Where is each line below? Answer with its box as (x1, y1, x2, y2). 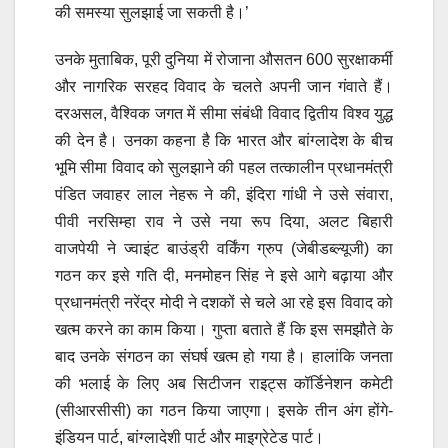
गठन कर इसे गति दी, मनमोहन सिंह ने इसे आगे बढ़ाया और (55, 267, 393, 285)
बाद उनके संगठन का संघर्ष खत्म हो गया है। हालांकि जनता (55, 348, 393, 366)
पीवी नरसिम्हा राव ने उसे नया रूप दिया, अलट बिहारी (55, 213, 393, 231)
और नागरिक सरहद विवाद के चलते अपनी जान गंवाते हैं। (55, 78, 393, 96)
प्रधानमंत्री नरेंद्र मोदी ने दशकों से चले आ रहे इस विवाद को (55, 294, 393, 312)
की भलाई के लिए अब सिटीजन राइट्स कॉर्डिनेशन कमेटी (55, 375, 393, 393)
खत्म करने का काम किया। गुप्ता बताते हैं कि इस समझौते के (55, 321, 393, 339)
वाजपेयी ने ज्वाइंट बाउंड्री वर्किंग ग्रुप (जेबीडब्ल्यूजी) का (55, 240, 393, 258)
